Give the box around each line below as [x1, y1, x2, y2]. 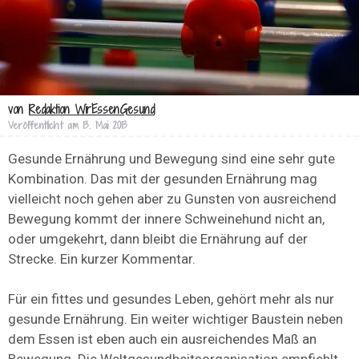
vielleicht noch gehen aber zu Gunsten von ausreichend [8, 190, 337, 207]
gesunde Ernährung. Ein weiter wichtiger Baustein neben [8, 310, 343, 327]
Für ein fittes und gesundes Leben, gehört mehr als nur [8, 290, 334, 307]
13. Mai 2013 [83, 118, 127, 132]
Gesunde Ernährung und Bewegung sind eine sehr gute [8, 150, 335, 167]
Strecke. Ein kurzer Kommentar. [8, 250, 196, 267]
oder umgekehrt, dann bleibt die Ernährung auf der [8, 230, 308, 247]
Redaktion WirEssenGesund [29, 100, 155, 118]
